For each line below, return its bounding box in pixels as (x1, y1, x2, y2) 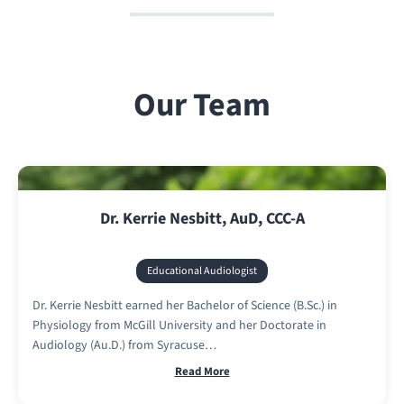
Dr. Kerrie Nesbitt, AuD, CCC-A (99, 207, 305, 230)
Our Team (133, 81, 271, 128)
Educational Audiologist (147, 262, 257, 279)
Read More (174, 363, 230, 380)
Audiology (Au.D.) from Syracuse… (32, 335, 216, 354)
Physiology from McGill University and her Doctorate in (32, 316, 326, 335)
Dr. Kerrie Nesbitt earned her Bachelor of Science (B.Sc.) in (32, 296, 337, 315)
